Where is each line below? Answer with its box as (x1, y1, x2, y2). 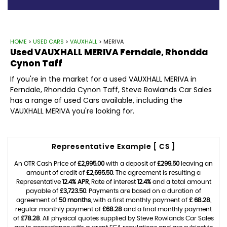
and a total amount (150, 179, 211, 185)
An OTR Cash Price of (14, 161, 78, 167)
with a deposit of (104, 161, 157, 167)
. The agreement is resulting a (113, 170, 201, 176)
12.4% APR (62, 179, 89, 185)
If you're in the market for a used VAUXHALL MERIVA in (10, 74, 197, 84)
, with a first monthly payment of (90, 197, 189, 203)
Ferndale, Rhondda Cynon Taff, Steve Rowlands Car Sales (10, 85, 212, 95)
